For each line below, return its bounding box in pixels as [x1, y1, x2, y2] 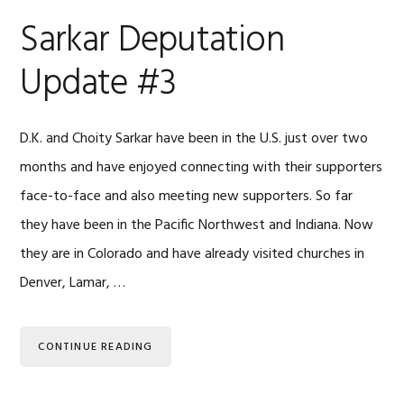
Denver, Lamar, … [20, 271, 126, 295]
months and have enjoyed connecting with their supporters [20, 156, 383, 179]
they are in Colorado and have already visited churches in [20, 243, 365, 266]
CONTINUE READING [38, 338, 153, 356]
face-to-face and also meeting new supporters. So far [20, 185, 353, 208]
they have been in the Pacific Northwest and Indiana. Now [20, 214, 374, 237]
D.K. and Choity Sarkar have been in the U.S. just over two [20, 127, 369, 151]
